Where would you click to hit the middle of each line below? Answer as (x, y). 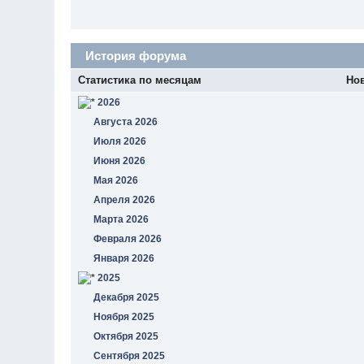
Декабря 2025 (127, 297)
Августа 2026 (126, 121)
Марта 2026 (121, 219)
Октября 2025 (126, 336)
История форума (134, 55)
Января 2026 (124, 258)
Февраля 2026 (128, 238)
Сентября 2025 (130, 355)
